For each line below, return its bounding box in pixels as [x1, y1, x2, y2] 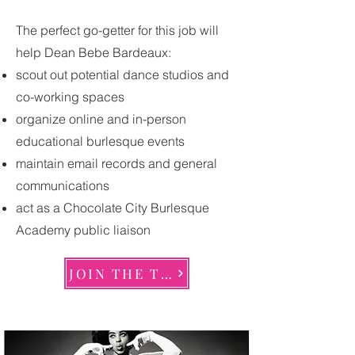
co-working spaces [16, 89, 124, 105]
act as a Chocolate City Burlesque [16, 200, 209, 216]
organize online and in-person [16, 111, 186, 127]
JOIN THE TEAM [160, 265, 172, 282]
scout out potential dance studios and [16, 67, 229, 82]
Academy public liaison [16, 222, 151, 238]
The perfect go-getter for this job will [16, 22, 219, 38]
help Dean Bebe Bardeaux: [16, 44, 171, 60]
